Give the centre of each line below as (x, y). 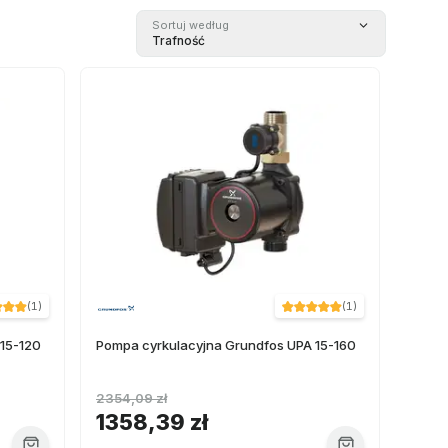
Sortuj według (190, 25)
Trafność (178, 40)
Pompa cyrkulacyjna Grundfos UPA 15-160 (226, 345)
